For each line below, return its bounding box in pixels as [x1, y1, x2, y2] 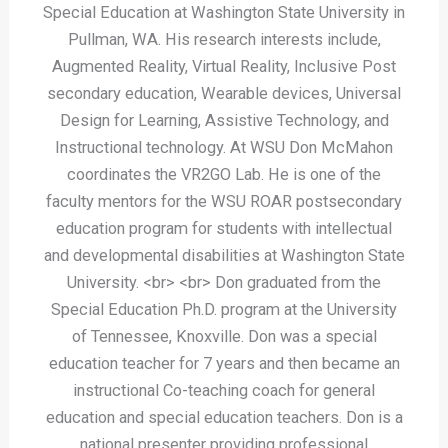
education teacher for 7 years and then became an [48, 354, 400, 374]
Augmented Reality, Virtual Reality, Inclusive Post [52, 57, 396, 77]
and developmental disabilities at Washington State [43, 246, 405, 266]
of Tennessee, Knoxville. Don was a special [71, 327, 377, 347]
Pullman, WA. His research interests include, [67, 30, 381, 50]
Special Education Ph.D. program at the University [51, 300, 397, 320]
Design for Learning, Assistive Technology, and [59, 111, 389, 131]
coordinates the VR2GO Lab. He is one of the [67, 165, 381, 185]
